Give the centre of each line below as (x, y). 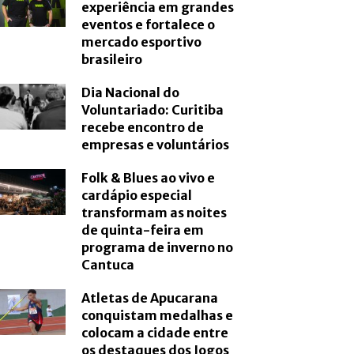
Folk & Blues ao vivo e (149, 178)
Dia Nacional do (131, 93)
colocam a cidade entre (155, 333)
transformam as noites (154, 213)
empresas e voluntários (156, 145)
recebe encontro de (143, 128)
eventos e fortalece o (149, 25)
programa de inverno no (158, 248)
